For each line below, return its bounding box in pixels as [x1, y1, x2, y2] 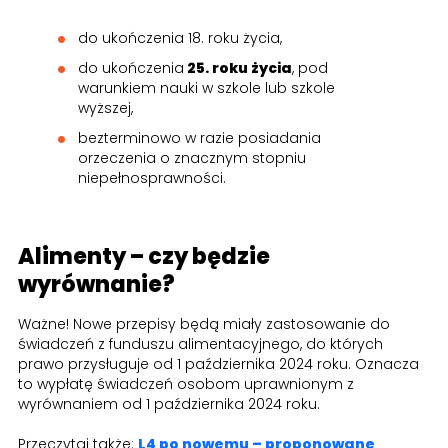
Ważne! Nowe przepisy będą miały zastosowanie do [18, 314, 390, 335]
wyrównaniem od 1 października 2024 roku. [18, 394, 320, 415]
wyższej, [78, 98, 133, 119]
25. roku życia [184, 58, 292, 79]
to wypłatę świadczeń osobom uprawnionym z [18, 374, 354, 395]
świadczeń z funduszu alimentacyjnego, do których [18, 334, 383, 355]
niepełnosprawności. [78, 168, 226, 189]
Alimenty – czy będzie [18, 241, 270, 273]
